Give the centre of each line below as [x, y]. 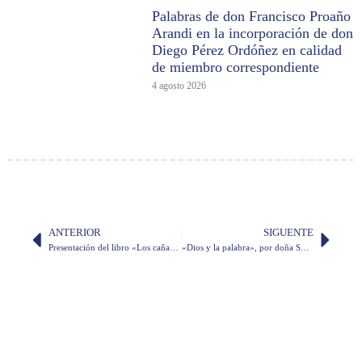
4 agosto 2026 [179, 86]
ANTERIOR [75, 233]
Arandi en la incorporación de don [253, 34]
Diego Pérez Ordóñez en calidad [247, 51]
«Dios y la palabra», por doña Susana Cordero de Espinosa [305, 248]
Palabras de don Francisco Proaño [252, 17]
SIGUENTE [288, 233]
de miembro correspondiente [236, 67]
